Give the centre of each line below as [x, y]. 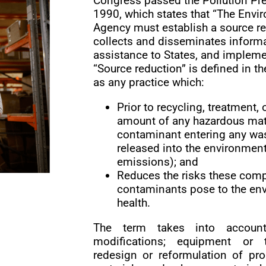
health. [133, 202]
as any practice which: [148, 82]
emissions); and [157, 161]
